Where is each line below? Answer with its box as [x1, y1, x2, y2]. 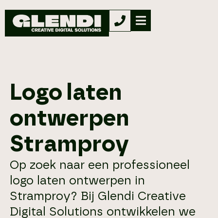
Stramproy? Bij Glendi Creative [10, 190, 186, 202]
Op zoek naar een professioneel [10, 159, 190, 171]
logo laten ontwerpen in [10, 175, 145, 187]
